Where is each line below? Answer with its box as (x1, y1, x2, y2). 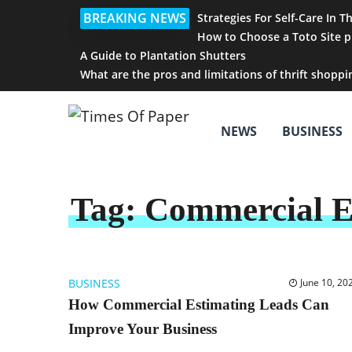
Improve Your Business (68, 321, 217, 338)
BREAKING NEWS (83, 9, 186, 27)
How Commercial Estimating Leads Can (68, 297, 329, 313)
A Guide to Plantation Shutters (80, 48, 246, 63)
